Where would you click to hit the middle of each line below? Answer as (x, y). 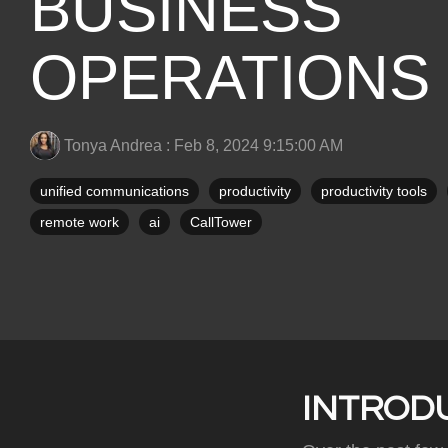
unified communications (114, 191)
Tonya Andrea (113, 145)
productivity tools (374, 191)
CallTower (221, 222)
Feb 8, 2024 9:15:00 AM (258, 145)
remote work (79, 222)
